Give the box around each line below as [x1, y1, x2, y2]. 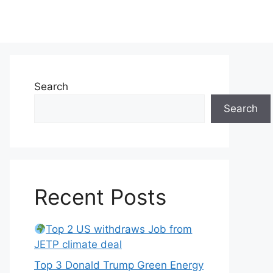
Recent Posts [34, 184, 166, 210]
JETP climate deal [34, 238, 122, 250]
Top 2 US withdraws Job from [46, 223, 193, 235]
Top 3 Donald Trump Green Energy [34, 258, 204, 271]
